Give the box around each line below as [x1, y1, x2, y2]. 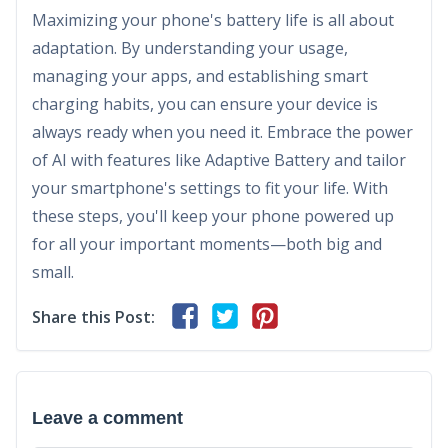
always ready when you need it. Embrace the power [32, 120, 413, 143]
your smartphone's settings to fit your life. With [32, 176, 388, 199]
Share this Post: [32, 305, 155, 328]
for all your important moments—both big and [32, 232, 382, 255]
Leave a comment [32, 408, 183, 429]
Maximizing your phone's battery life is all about [32, 8, 394, 31]
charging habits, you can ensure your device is [32, 92, 378, 115]
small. [32, 260, 74, 283]
